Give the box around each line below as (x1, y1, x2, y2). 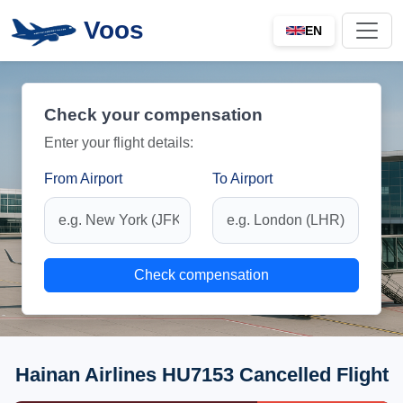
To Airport (212, 171, 273, 186)
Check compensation (134, 267, 269, 282)
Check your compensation (44, 105, 263, 124)
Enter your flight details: (44, 135, 193, 150)
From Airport (44, 171, 122, 186)
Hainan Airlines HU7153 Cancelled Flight (14, 363, 389, 386)
